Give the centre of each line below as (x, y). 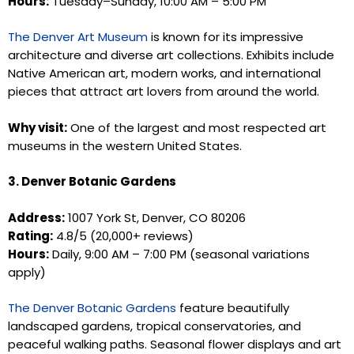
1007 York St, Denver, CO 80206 (155, 217)
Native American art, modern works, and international (164, 73)
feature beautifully (233, 308)
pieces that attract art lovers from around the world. (164, 91)
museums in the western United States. (125, 145)
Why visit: (38, 127)
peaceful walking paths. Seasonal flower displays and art (175, 344)
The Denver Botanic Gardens (92, 308)
